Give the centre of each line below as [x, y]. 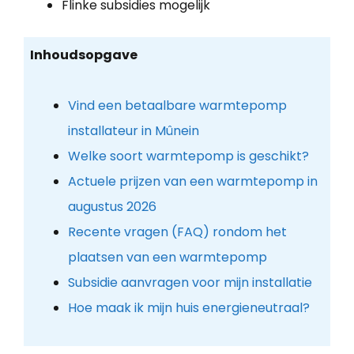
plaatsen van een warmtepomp [167, 258]
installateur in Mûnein [133, 131]
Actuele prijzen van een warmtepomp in [192, 182]
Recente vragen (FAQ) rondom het [177, 232]
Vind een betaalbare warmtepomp [177, 106]
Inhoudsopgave [83, 55]
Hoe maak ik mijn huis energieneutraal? [188, 308]
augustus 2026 [112, 207]
